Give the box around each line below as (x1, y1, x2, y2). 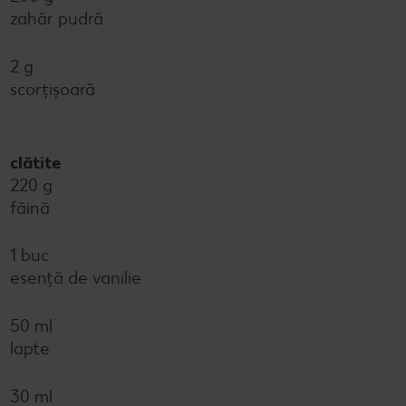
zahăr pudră (10, 8, 103, 30)
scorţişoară (10, 79, 95, 101)
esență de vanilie (10, 267, 141, 289)
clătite (10, 151, 62, 173)
